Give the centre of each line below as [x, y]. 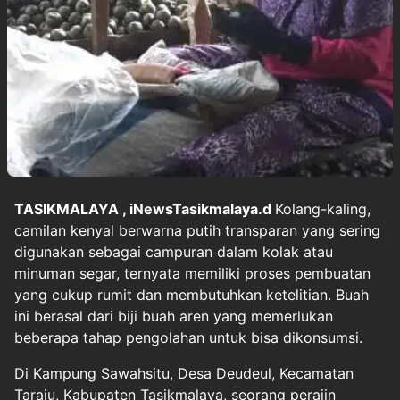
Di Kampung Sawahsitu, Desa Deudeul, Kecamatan [184, 373]
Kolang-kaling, [323, 208]
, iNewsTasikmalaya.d [199, 208]
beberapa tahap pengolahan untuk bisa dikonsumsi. [188, 337]
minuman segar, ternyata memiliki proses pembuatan [192, 273]
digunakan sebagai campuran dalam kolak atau [174, 251]
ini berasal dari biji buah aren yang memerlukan [174, 316]
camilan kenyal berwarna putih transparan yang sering [197, 230]
